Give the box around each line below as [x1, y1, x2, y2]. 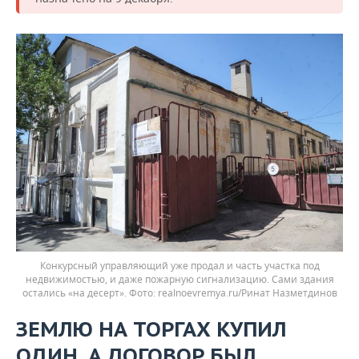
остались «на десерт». [22, 286, 129, 301]
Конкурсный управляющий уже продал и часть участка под [39, 259, 320, 273]
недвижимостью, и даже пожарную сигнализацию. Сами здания [25, 272, 334, 287]
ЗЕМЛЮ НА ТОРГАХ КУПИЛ [16, 316, 286, 343]
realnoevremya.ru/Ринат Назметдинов [157, 286, 337, 301]
